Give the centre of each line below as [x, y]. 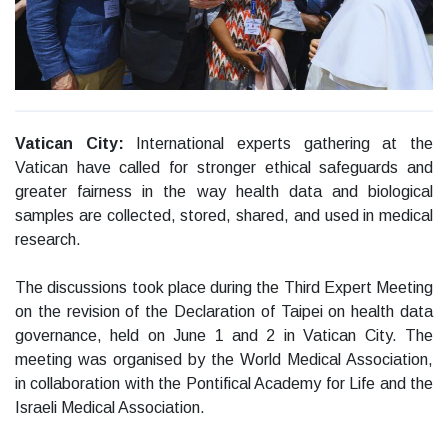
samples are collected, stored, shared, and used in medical [224, 216]
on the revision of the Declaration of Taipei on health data [224, 312]
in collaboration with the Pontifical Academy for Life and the [224, 384]
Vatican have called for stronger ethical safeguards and [224, 168]
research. [48, 240]
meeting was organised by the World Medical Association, [224, 360]
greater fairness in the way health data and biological [224, 192]
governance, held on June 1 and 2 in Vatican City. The [224, 336]
